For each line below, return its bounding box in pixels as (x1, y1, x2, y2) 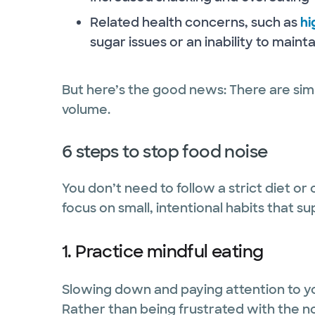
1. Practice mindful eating (62, 240, 264, 262)
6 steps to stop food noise (62, 140, 268, 162)
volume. (62, 101, 110, 118)
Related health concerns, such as (90, 13, 300, 31)
